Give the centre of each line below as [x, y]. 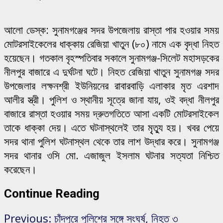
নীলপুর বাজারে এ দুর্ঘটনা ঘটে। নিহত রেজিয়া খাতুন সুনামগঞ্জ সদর [111, 71]
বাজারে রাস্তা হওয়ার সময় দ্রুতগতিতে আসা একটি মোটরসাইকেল [111, 113]
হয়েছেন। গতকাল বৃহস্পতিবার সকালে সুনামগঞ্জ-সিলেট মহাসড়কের [111, 57]
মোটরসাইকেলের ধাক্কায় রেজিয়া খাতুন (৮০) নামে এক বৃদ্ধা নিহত [111, 44]
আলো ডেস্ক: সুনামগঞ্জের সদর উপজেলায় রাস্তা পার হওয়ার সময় [111, 30]
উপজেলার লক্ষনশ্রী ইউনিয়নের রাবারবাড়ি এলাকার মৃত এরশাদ [111, 85]
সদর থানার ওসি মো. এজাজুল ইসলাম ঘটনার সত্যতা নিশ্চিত [111, 155]
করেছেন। [20, 169]
